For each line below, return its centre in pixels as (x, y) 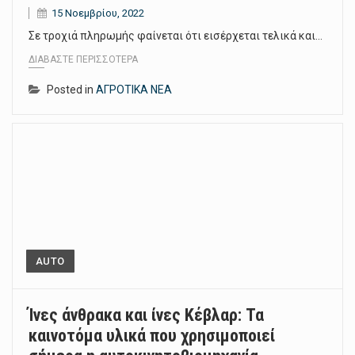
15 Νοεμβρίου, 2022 (98, 13)
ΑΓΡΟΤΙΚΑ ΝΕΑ (134, 90)
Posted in (71, 90)
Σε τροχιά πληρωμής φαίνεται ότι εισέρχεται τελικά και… (176, 35)
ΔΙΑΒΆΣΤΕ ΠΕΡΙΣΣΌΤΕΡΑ (83, 60)
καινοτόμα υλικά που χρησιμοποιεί (152, 336)
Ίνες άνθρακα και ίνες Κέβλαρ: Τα (146, 315)
